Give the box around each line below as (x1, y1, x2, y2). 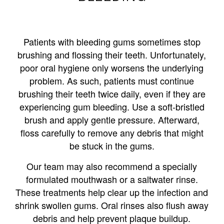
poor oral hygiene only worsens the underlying (20, 60, 204, 74)
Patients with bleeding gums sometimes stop (23, 34, 200, 48)
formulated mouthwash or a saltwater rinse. (25, 172, 198, 185)
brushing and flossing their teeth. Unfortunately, (17, 47, 206, 61)
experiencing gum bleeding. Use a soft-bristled (19, 99, 204, 113)
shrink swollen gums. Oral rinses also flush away (15, 198, 209, 211)
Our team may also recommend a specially (26, 159, 197, 172)
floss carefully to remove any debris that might (20, 125, 203, 139)
